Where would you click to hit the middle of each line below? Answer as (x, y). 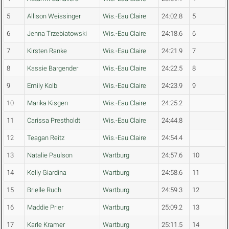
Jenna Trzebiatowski (57, 34)
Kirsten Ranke (47, 51)
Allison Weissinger (54, 16)
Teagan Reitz (46, 138)
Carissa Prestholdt (54, 121)
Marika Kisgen (48, 103)
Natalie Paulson (50, 155)
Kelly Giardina (47, 173)
